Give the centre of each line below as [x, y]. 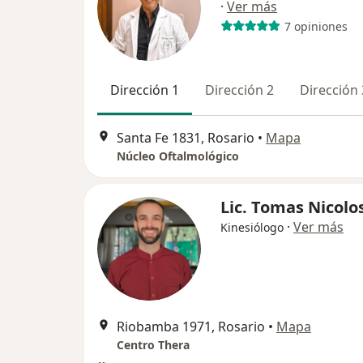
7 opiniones [316, 26]
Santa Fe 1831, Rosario [186, 138]
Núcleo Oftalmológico [178, 156]
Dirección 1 [145, 90]
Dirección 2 [239, 90]
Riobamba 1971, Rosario [191, 327]
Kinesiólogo [252, 228]
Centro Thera [153, 345]
